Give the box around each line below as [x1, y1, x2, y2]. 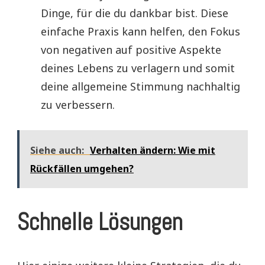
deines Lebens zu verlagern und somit [41, 60, 235, 75]
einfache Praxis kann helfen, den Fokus [41, 24, 240, 38]
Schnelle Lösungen [17, 206, 183, 237]
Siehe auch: [30, 143, 84, 157]
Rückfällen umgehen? [30, 161, 134, 175]
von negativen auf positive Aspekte [41, 42, 221, 57]
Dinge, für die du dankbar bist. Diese [41, 5, 228, 20]
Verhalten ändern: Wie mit [90, 143, 215, 157]
